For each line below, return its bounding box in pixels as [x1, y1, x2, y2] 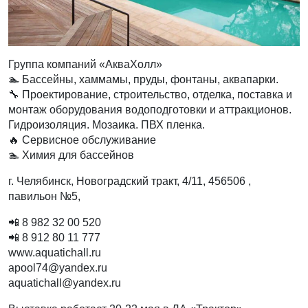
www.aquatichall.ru [8, 247, 101, 258]
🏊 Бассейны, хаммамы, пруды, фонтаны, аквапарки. [8, 74, 278, 85]
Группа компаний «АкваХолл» [8, 58, 162, 70]
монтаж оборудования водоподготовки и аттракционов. [8, 104, 291, 115]
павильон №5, [8, 190, 80, 202]
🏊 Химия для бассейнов [8, 149, 134, 161]
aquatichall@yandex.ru [8, 277, 121, 289]
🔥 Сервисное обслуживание [8, 134, 156, 146]
